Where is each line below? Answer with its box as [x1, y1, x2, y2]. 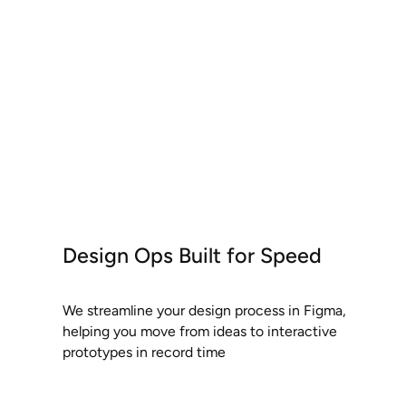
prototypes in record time [62, 343, 226, 361]
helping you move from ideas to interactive [62, 322, 337, 340]
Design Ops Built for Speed [62, 242, 322, 268]
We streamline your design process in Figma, [62, 301, 346, 319]
